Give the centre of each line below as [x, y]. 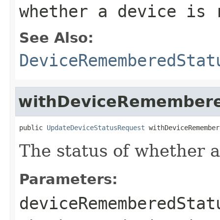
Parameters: [69, 179]
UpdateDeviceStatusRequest [96, 127]
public [33, 127]
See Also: [56, 38]
